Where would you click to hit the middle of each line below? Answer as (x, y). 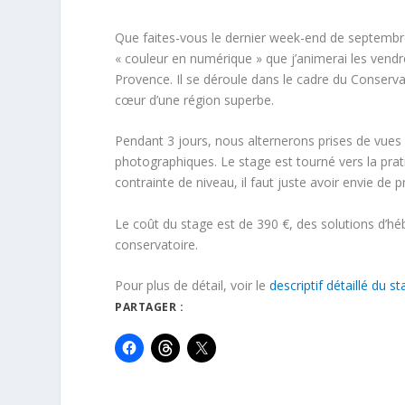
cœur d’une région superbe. (195, 99)
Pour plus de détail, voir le (193, 286)
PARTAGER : (150, 307)
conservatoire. (157, 244)
